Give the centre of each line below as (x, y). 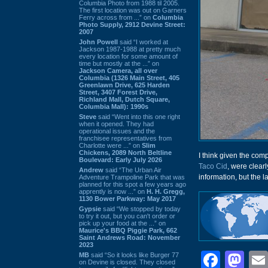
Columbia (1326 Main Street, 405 (129, 77)
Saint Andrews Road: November (130, 237)
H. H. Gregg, (166, 191)
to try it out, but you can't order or (127, 216)
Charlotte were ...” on (110, 145)
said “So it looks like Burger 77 (134, 255)
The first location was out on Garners (133, 10)
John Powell (98, 42)
